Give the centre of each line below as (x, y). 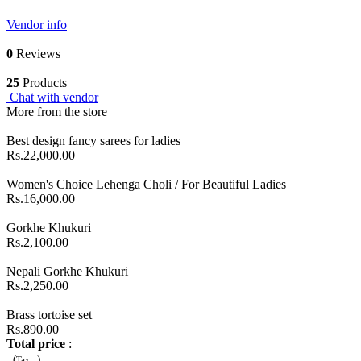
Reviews (37, 53)
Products (43, 82)
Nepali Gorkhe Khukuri (67, 271)
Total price (36, 343)
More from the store (57, 111)
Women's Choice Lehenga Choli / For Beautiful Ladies (146, 184)
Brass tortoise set (49, 314)
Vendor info (37, 24)
